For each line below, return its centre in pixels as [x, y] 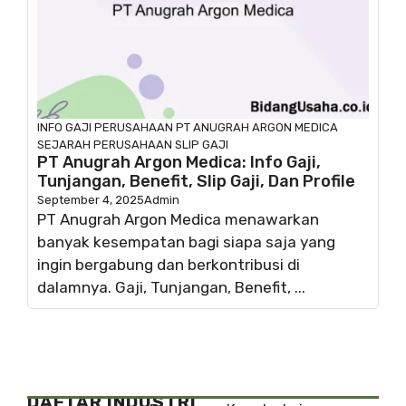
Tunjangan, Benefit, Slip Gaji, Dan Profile [196, 181]
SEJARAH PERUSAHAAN [105, 144]
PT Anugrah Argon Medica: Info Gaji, [179, 162]
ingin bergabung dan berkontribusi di [169, 264]
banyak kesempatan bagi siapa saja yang [186, 242]
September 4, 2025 [91, 199]
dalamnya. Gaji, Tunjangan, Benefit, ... [171, 287]
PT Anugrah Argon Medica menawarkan [178, 219]
